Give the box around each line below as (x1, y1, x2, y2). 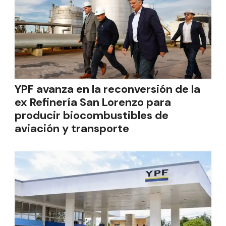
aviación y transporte (15, 121, 129, 136)
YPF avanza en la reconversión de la (15, 82, 200, 96)
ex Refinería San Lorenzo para (15, 95, 171, 109)
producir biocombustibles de (15, 108, 168, 123)
